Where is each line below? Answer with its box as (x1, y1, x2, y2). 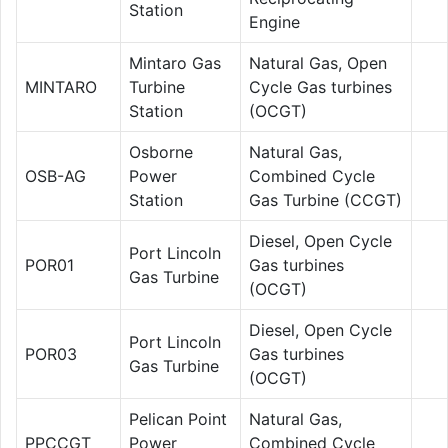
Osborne (129, 141, 193, 162)
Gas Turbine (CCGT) (249, 189, 402, 210)
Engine (249, 11, 300, 32)
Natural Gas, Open (249, 52, 387, 73)
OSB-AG (25, 165, 86, 186)
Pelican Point (129, 408, 227, 429)
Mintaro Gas (129, 52, 221, 73)
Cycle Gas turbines (249, 76, 392, 97)
